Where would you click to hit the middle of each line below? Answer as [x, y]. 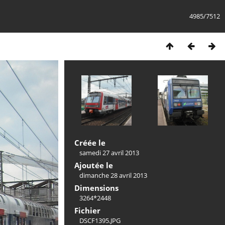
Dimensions [96, 188]
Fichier [87, 210]
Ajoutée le [94, 165]
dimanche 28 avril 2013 [113, 175]
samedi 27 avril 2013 [109, 153]
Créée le [90, 143]
